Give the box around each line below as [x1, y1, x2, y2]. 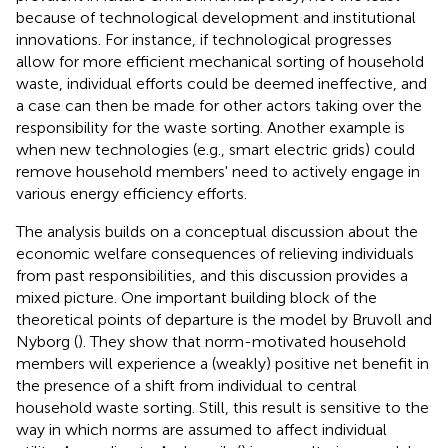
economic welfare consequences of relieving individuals [16, 243, 414, 263]
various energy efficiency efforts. [16, 183, 247, 203]
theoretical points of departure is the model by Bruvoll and [16, 309, 432, 329]
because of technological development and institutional [16, 7, 416, 27]
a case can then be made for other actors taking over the [16, 95, 422, 115]
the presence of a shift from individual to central [16, 375, 357, 395]
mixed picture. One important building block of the [16, 287, 377, 307]
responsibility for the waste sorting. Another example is [16, 117, 405, 137]
